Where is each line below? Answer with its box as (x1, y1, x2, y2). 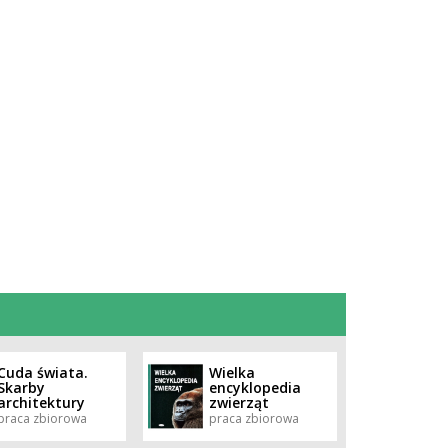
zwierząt (209, 392, 270, 412)
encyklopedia (209, 377, 302, 397)
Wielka (209, 362, 256, 382)
